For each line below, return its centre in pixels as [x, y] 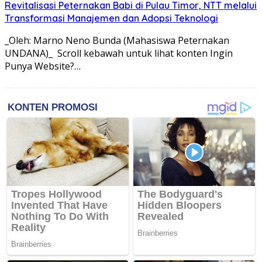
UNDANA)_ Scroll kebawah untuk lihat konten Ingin [119, 53]
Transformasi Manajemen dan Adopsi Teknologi [111, 18]
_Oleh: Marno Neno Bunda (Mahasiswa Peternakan [117, 40]
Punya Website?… [43, 66]
